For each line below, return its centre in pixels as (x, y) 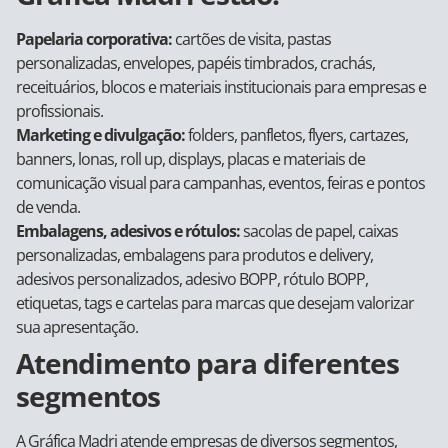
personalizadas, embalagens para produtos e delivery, (194, 255)
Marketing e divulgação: (100, 135)
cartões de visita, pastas (251, 39)
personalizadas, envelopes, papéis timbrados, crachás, (195, 63)
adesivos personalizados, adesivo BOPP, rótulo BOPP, (192, 279)
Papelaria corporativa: (94, 39)
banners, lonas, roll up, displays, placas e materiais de (190, 159)
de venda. (48, 207)
